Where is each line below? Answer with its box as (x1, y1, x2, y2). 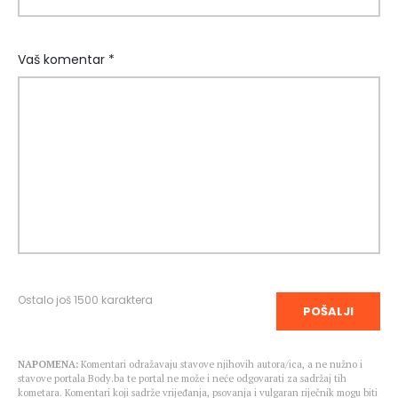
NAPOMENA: (18, 358, 78, 371)
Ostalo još (18, 292, 74, 308)
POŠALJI (303, 303, 354, 321)
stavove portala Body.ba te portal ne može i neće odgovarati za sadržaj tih (18, 372, 346, 386)
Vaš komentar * (18, 51, 115, 69)
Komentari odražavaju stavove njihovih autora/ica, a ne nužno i (78, 358, 362, 371)
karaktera (99, 292, 153, 308)
